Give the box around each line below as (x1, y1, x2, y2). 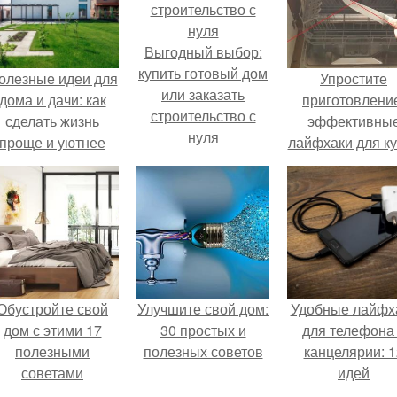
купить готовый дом (138, 63, 268, 83)
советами (21, 362, 83, 383)
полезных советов (143, 341, 263, 362)
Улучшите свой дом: (137, 299, 269, 319)
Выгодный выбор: (144, 42, 262, 62)
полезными (15, 341, 90, 362)
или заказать (161, 84, 245, 105)
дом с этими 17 (3, 320, 102, 340)
